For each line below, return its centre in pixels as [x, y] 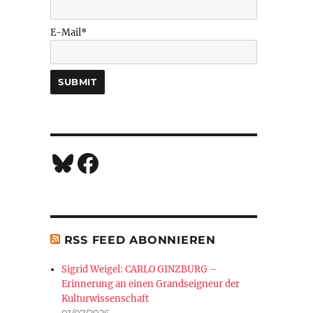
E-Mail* [68, 32]
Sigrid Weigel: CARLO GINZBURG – [140, 269]
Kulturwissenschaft [105, 298]
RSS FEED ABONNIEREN [140, 240]
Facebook [133, 162]
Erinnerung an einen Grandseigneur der [151, 284]
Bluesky [99, 162]
